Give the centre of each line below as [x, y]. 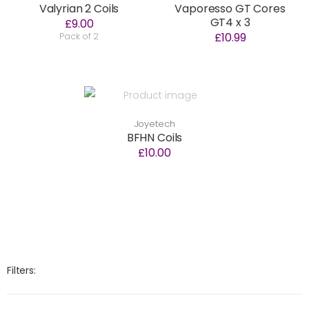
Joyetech [154, 124]
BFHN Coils [154, 138]
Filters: [21, 271]
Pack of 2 [79, 37]
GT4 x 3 [230, 23]
